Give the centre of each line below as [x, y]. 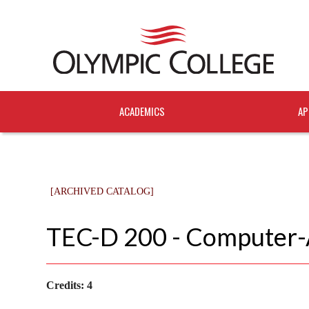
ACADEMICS [142, 111]
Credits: [65, 285]
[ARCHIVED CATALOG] [102, 191]
